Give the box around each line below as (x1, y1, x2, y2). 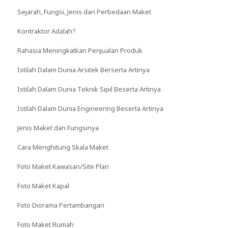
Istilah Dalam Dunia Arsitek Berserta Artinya (17, 65, 150, 74)
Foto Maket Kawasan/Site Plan (17, 161, 109, 171)
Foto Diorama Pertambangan (17, 200, 104, 210)
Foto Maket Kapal (17, 181, 69, 190)
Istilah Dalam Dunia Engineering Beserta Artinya (17, 103, 163, 113)
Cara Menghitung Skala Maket (17, 142, 108, 152)
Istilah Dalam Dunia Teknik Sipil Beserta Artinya (17, 84, 161, 94)
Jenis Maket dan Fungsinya (17, 123, 99, 132)
